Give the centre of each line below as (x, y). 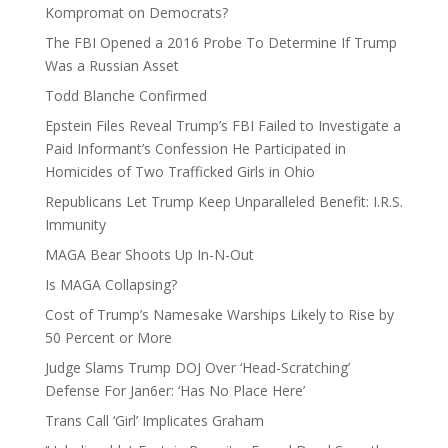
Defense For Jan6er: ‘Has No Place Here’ (174, 390)
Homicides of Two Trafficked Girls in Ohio (179, 171)
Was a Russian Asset (111, 65)
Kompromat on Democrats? (136, 12)
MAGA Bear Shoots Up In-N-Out (149, 254)
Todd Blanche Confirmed (125, 95)
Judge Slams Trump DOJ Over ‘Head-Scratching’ (197, 367)
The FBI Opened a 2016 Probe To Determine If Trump (220, 42)
